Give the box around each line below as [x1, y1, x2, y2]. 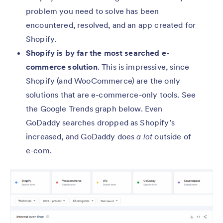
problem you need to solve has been [26, 5, 159, 16]
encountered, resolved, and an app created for [26, 19, 196, 30]
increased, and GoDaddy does [26, 131, 137, 141]
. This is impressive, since [97, 61, 190, 72]
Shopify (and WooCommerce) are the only [26, 75, 181, 86]
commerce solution [26, 61, 98, 72]
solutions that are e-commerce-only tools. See [26, 89, 196, 100]
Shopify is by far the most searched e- [26, 47, 170, 58]
